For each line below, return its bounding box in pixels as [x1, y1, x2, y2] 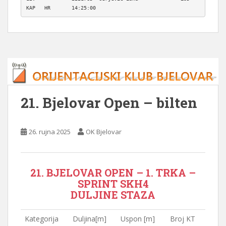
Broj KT [170, 213, 195, 223]
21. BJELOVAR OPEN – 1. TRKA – [30, 165, 196, 179]
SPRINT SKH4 [77, 177, 149, 190]
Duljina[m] [73, 213, 106, 223]
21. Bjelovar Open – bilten [21, 93, 197, 112]
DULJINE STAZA [71, 188, 155, 201]
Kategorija [25, 213, 59, 223]
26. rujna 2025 [29, 127, 71, 136]
